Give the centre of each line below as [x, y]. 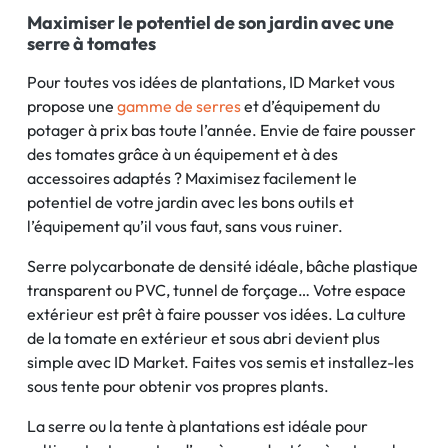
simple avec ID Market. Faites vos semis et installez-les [220, 362]
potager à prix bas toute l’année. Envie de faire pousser [221, 130]
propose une [72, 106]
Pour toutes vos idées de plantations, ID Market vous [211, 82]
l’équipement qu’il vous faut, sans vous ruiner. [185, 226]
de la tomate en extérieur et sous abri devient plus [203, 338]
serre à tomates [91, 43]
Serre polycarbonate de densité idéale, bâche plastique [222, 266]
